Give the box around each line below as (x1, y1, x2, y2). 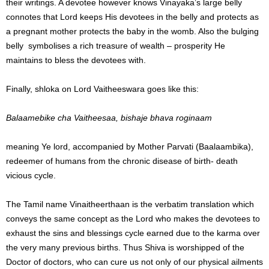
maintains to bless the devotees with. (6, 55, 146, 65)
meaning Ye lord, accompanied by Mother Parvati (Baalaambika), (6, 141, 253, 151)
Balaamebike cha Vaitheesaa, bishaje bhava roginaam (6, 112, 212, 122)
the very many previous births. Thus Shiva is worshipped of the (6, 242, 244, 252)
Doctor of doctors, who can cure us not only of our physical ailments (6, 256, 263, 267)
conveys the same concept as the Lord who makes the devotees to (6, 213, 260, 223)
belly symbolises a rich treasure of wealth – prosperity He (6, 40, 225, 50)
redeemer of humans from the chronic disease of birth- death (6, 156, 238, 166)
